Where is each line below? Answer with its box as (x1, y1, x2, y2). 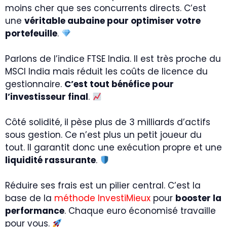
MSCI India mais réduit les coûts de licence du (5, 65, 208, 78)
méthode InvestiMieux (54, 192, 150, 204)
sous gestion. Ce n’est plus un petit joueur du (5, 129, 202, 141)
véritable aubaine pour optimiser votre (24, 15, 201, 27)
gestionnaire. (5, 78, 64, 90)
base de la (5, 192, 54, 204)
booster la (175, 192, 221, 204)
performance (5, 205, 64, 217)
